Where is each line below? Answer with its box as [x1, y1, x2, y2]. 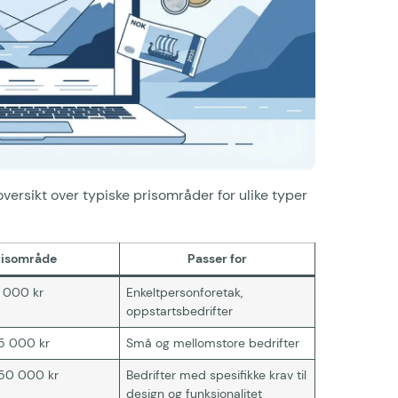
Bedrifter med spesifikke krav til [126, 366, 307, 383]
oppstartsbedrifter [126, 302, 234, 319]
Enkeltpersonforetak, [126, 283, 243, 300]
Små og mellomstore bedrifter [126, 334, 300, 351]
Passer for [187, 250, 247, 267]
